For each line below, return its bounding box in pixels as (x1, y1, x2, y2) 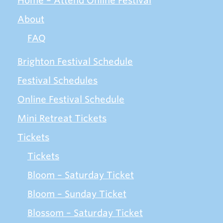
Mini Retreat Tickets (17, 113, 107, 124)
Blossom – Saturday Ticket (27, 208, 143, 219)
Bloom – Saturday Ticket (27, 170, 134, 181)
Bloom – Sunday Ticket (27, 189, 126, 200)
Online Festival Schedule (17, 94, 124, 105)
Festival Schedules (17, 75, 98, 86)
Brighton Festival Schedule (17, 56, 133, 67)
